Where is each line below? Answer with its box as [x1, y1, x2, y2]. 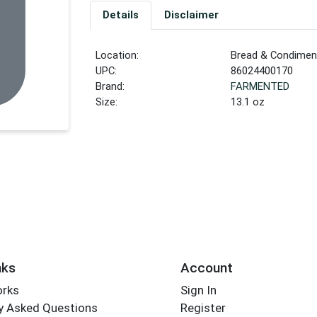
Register [180, 301, 226, 316]
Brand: [96, 80, 125, 93]
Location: [96, 49, 139, 62]
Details [102, 8, 139, 22]
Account [180, 259, 233, 276]
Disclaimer [163, 8, 219, 22]
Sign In [180, 283, 217, 298]
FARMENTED [231, 80, 290, 93]
